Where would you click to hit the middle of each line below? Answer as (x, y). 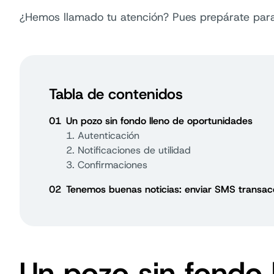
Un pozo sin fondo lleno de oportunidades (159, 121)
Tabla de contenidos (116, 94)
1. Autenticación (103, 135)
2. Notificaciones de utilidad (128, 150)
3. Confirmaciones (107, 165)
